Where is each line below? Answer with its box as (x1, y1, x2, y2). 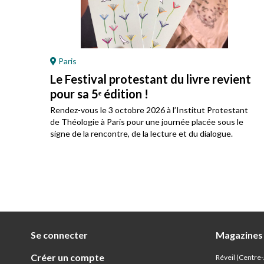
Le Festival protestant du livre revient (50, 72, 251, 86)
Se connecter (31, 229, 88, 240)
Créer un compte (31, 252, 104, 263)
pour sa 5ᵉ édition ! (50, 87, 148, 101)
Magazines (215, 229, 263, 240)
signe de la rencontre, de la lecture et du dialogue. (50, 128, 233, 138)
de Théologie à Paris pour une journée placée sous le (50, 117, 243, 127)
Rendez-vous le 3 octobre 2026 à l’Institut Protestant (50, 105, 248, 115)
